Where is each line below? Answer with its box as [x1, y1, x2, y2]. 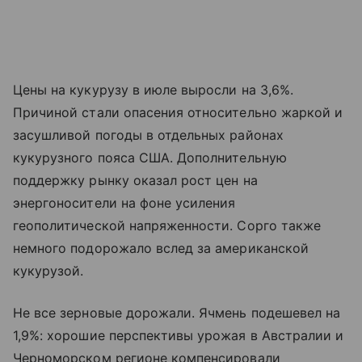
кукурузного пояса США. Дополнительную [13, 149, 287, 166]
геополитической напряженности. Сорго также [13, 217, 322, 234]
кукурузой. [13, 263, 84, 280]
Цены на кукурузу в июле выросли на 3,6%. [13, 82, 293, 99]
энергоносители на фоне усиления [13, 195, 236, 212]
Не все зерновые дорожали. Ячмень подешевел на [13, 305, 341, 322]
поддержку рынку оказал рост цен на [13, 172, 258, 189]
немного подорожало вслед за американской [13, 240, 309, 257]
